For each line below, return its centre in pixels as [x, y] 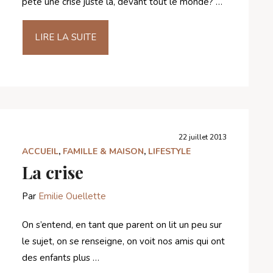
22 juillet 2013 [203, 137]
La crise [53, 172]
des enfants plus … [61, 257]
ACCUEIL [40, 151]
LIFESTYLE [169, 151]
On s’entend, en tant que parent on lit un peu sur [122, 225]
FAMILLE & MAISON [103, 151]
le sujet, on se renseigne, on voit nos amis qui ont [123, 241]
